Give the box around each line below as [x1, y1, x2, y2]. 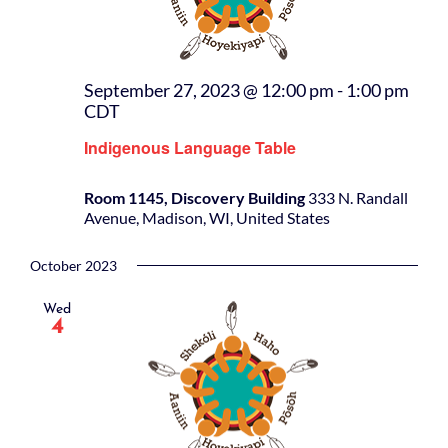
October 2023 [30, 256, 117, 274]
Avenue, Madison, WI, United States [84, 207, 330, 227]
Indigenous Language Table [84, 135, 296, 159]
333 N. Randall [308, 187, 408, 207]
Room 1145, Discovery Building [84, 187, 308, 207]
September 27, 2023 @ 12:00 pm [84, 80, 334, 102]
